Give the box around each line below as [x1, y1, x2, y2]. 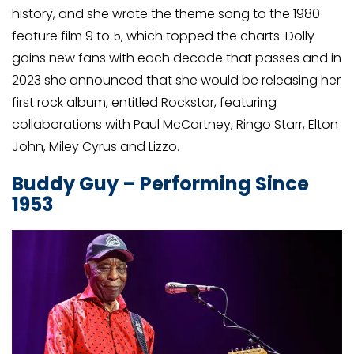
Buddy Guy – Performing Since [12, 170, 309, 197]
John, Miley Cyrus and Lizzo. [12, 137, 179, 156]
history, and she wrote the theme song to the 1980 [12, 5, 320, 24]
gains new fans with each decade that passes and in [12, 49, 341, 68]
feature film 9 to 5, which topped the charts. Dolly [12, 27, 314, 46]
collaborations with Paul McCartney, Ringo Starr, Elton [12, 115, 338, 134]
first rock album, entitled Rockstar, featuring [12, 93, 277, 112]
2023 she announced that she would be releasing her [12, 71, 341, 90]
